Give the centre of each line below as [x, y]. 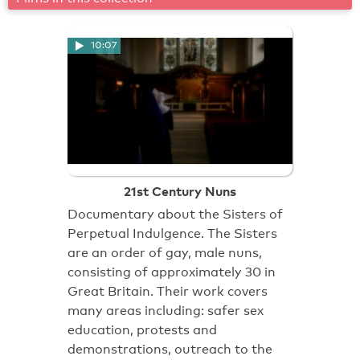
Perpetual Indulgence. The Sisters [172, 233]
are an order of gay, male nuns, [165, 252]
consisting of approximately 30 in [172, 272]
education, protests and [142, 329]
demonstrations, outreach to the [170, 349]
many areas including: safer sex [166, 310]
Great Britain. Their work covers [168, 291]
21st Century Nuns [180, 191]
